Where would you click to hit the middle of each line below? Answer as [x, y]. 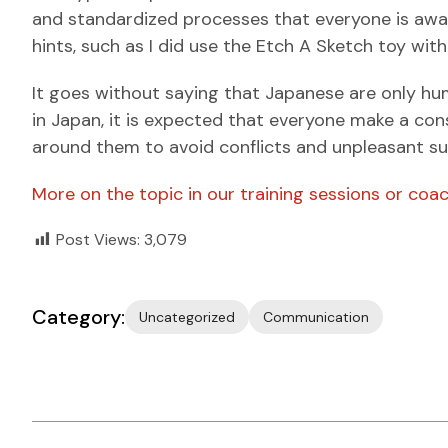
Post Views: [98, 239]
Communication [316, 317]
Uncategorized [187, 317]
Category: [78, 317]
